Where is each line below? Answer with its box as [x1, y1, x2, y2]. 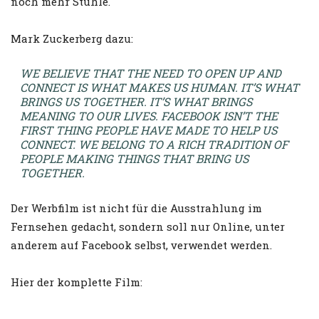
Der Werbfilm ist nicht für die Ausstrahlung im [11, 201, 262, 215]
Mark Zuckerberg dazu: [11, 31, 133, 46]
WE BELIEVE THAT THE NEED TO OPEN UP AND [19, 66, 281, 80]
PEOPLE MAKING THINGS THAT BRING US [19, 151, 249, 166]
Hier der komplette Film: [11, 275, 142, 289]
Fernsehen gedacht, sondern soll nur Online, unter [11, 219, 285, 234]
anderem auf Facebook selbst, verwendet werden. [11, 238, 272, 252]
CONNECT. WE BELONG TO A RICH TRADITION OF [19, 137, 288, 152]
